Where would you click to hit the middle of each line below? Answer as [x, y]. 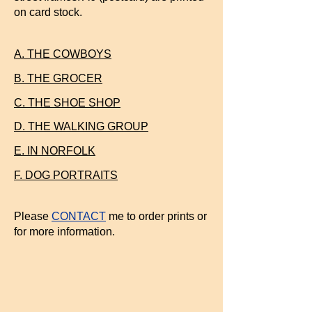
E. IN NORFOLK [55, 151]
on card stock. [48, 12]
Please [33, 216]
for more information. [64, 232]
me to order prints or [156, 216]
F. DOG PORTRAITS [66, 175]
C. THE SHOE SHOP [67, 103]
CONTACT [79, 216]
